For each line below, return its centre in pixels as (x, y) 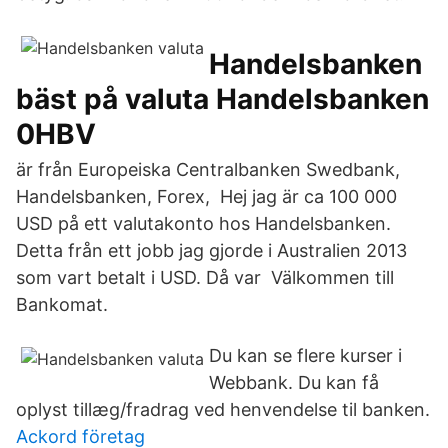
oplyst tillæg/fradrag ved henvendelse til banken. (223, 409)
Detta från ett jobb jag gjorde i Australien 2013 (211, 250)
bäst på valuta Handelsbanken (222, 99)
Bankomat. (62, 304)
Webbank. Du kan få (294, 382)
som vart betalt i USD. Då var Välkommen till (205, 277)
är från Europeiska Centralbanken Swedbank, (208, 169)
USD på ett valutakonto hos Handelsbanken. (203, 223)
